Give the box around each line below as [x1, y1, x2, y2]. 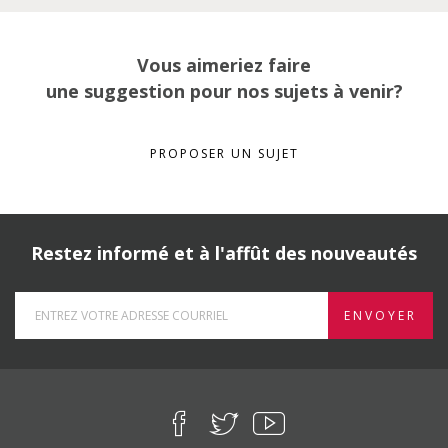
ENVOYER [344, 307, 417, 324]
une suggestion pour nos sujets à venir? [45, 79, 403, 103]
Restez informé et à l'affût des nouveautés [31, 241, 417, 265]
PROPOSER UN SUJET [149, 145, 299, 162]
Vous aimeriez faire [137, 53, 311, 77]
